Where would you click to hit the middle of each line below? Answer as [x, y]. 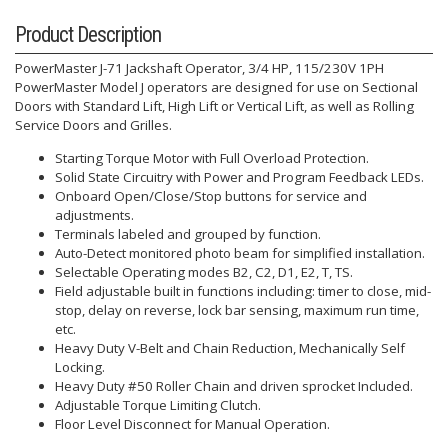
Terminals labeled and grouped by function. [188, 233]
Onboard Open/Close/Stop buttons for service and [211, 195]
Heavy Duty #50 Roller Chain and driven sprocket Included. [234, 385]
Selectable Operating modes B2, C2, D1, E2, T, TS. [204, 271]
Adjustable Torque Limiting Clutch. [158, 404]
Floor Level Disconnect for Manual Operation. [192, 423]
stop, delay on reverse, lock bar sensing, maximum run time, [237, 309]
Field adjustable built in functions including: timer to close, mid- [243, 290]
